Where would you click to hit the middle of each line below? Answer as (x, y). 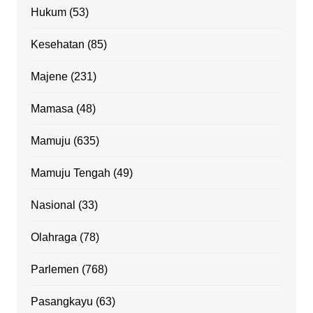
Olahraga (53, 237)
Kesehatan (57, 44)
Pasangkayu (61, 301)
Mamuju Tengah (70, 173)
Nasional (53, 205)
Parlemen (54, 269)
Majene (49, 76)
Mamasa (52, 108)
